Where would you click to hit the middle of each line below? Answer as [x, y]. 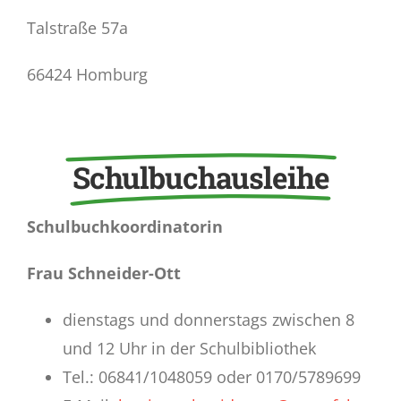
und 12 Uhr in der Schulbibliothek [189, 349]
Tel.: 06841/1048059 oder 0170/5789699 [211, 377]
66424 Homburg [87, 75]
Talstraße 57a [77, 28]
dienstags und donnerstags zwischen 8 [208, 320]
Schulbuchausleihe [200, 178]
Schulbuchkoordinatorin [124, 227]
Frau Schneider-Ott [103, 273]
